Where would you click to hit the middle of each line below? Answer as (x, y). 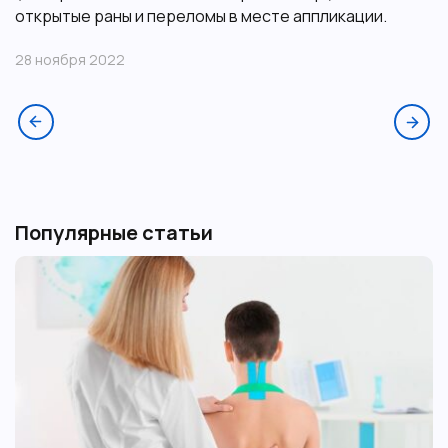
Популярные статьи (114, 232)
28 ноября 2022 (70, 59)
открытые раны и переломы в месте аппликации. (201, 15)
